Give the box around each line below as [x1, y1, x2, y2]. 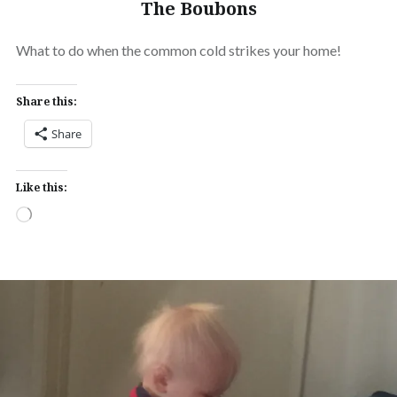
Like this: [15, 180, 67, 196]
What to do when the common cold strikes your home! [15, 42, 341, 59]
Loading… [30, 206, 76, 221]
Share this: [15, 94, 77, 110]
